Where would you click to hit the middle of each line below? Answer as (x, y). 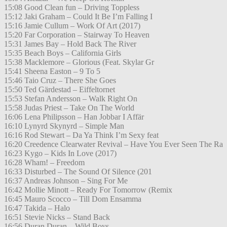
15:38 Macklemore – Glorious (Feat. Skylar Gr (79, 62)
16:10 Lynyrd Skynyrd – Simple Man (64, 126)
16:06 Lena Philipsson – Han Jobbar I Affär (74, 117)
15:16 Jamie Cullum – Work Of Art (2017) (72, 26)
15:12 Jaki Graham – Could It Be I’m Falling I (78, 17)
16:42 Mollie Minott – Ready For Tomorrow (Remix (88, 190)
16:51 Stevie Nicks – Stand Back (57, 217)
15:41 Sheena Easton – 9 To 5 (52, 71)
